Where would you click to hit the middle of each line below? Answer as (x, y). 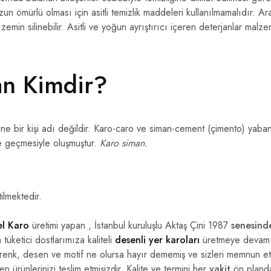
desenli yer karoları (157, 240)
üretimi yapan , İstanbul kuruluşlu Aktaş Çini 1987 (132, 225)
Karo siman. (122, 143)
